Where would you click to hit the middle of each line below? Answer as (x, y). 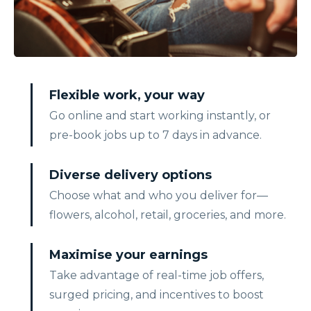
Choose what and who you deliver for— (159, 196)
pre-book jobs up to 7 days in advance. (155, 135)
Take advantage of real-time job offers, (157, 276)
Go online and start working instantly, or (160, 116)
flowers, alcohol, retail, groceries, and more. (168, 215)
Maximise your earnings (128, 255)
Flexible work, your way (127, 95)
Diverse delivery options (131, 175)
